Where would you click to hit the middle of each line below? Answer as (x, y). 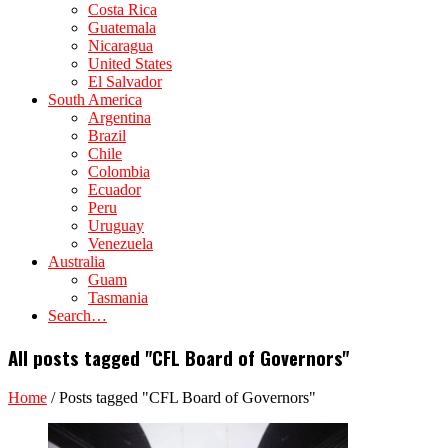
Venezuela (120, 243)
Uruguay (116, 225)
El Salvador (125, 81)
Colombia (119, 171)
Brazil (107, 135)
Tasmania (118, 297)
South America (95, 99)
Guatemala (122, 27)
